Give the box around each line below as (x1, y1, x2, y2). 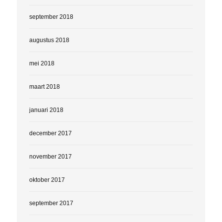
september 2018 (29, 13, 73, 20)
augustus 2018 (29, 36, 69, 44)
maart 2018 (29, 83, 60, 90)
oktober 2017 (29, 176, 65, 183)
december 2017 (29, 129, 72, 137)
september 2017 (29, 199, 73, 207)
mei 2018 (29, 59, 55, 67)
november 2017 (29, 153, 72, 160)
